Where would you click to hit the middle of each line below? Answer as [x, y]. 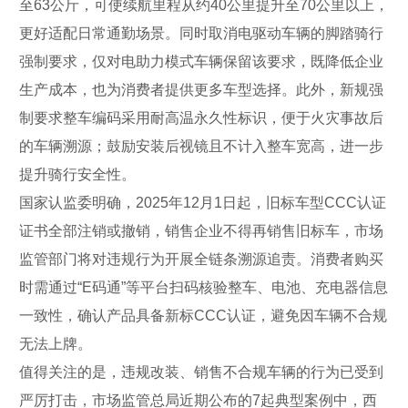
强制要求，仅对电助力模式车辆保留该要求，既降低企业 [201, 61]
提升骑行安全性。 [77, 174]
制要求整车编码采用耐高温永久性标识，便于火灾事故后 [201, 117]
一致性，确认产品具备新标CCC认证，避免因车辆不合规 [203, 315]
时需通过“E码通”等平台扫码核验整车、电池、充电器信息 [204, 287]
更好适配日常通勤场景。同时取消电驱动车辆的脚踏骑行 [201, 33]
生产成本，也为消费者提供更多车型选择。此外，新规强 [201, 89]
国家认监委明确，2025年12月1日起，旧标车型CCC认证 [203, 202]
